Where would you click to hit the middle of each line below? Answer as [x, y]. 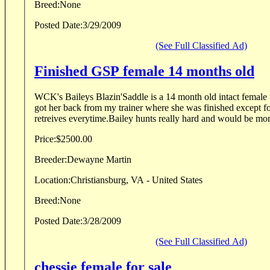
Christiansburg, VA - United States [137, 180]
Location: [52, 180]
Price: [45, 139]
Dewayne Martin [119, 159]
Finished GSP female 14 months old [144, 71]
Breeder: [51, 159]
